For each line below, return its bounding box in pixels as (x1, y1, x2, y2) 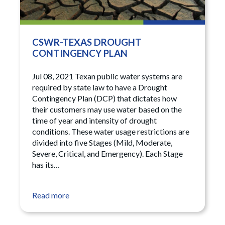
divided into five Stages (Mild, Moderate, (32, 138, 172, 148)
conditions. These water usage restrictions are (32, 127, 189, 137)
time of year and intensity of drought (32, 116, 157, 126)
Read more (32, 190, 69, 200)
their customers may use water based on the (32, 104, 182, 115)
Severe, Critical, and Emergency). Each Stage (32, 149, 183, 159)
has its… (32, 160, 60, 170)
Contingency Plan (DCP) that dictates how (32, 93, 177, 103)
